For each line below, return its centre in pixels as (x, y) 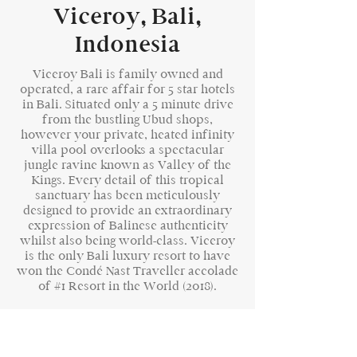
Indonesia (127, 44)
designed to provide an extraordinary (127, 210)
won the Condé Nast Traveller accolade (127, 271)
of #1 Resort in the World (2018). (127, 286)
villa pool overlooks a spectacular (127, 149)
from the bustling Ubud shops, (127, 119)
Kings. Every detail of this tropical (127, 180)
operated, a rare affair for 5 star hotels (127, 89)
